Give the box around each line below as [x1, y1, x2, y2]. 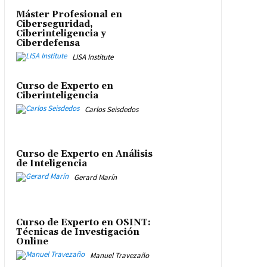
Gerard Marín [73, 172, 117, 183]
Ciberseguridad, [15, 18, 93, 30]
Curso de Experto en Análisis [15, 148, 153, 160]
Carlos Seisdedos [84, 104, 138, 114]
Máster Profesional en [15, 8, 122, 20]
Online [15, 235, 48, 247]
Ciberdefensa [15, 37, 80, 49]
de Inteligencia [15, 158, 87, 170]
